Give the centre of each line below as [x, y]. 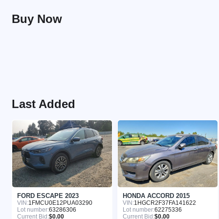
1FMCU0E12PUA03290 [60, 203]
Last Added [44, 104]
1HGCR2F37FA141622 [165, 203]
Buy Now [37, 19]
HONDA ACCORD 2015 [156, 196]
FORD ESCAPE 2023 [48, 196]
